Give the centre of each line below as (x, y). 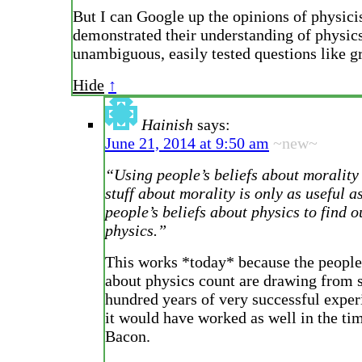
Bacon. (128, 337)
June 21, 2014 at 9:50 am (187, 143)
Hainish (167, 125)
